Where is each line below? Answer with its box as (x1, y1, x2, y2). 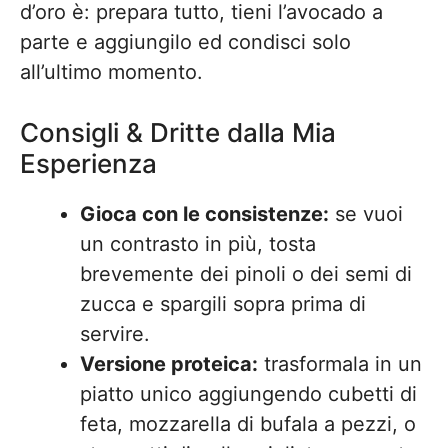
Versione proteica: (80, 352, 258, 376)
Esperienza (20, 148, 157, 179)
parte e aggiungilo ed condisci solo (20, 30, 351, 54)
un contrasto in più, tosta (80, 232, 316, 256)
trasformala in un (258, 352, 422, 376)
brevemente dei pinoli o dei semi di (80, 262, 412, 286)
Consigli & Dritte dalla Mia (20, 117, 336, 148)
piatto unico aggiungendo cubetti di (80, 382, 417, 406)
